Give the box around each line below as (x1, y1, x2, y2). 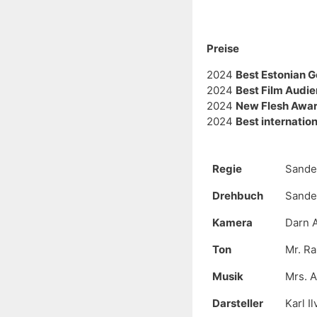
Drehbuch (212, 189, 263, 203)
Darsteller (212, 296, 263, 311)
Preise (207, 42, 239, 56)
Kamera (212, 216, 253, 230)
